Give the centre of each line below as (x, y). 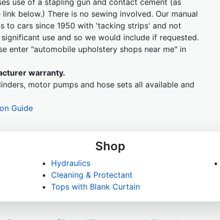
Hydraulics (71, 163)
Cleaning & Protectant (92, 175)
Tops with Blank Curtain (96, 187)
